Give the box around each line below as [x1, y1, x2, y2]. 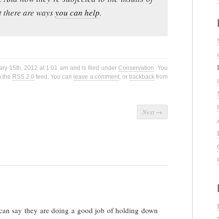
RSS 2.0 [12, 73, 35, 81]
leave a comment [73, 73, 119, 81]
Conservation [118, 65, 154, 72]
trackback [129, 73, 154, 81]
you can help [55, 7, 100, 19]
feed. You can [34, 73, 74, 81]
